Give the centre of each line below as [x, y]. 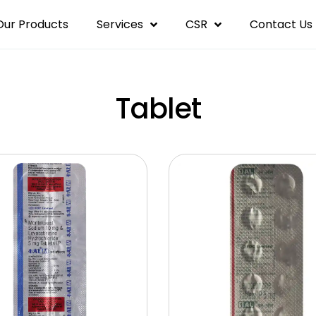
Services [120, 24]
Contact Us [281, 24]
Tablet [158, 109]
